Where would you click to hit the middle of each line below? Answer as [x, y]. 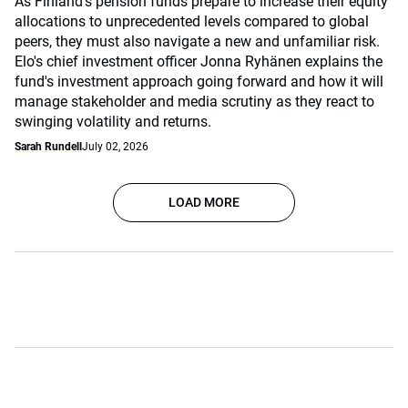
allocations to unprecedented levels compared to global [192, 21]
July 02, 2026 [115, 147]
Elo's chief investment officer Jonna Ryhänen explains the [199, 61]
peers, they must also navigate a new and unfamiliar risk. [197, 41]
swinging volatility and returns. [113, 122]
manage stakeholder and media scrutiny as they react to [194, 102]
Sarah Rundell [48, 147]
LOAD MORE [204, 202]
